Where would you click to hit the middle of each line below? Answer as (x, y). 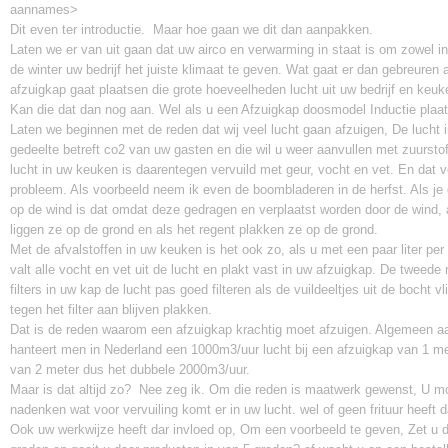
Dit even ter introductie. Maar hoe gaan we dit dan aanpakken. (191, 29)
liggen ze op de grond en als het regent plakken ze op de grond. (194, 229)
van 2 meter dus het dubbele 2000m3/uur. (130, 369)
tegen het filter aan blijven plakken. (113, 309)
